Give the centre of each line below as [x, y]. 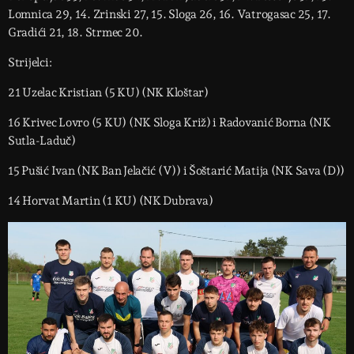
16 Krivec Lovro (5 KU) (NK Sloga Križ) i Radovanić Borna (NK [169, 122]
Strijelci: [30, 62]
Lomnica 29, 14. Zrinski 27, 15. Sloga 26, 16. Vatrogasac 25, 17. [169, 14]
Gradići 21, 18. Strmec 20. [75, 32]
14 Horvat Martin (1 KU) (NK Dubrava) [111, 200]
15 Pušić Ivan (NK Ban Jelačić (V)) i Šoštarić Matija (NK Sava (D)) [177, 170]
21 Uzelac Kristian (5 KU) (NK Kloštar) [108, 92]
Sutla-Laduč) [42, 140]
